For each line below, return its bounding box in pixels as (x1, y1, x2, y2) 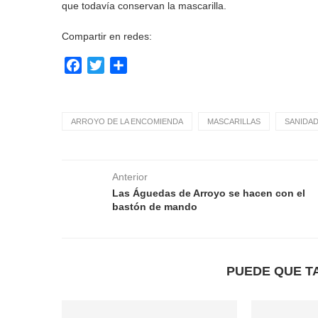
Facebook (82, 59, 132, 71)
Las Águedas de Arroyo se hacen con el (112, 187, 305, 199)
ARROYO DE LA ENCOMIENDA (71, 117, 183, 126)
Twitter (104, 59, 138, 71)
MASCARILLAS (207, 117, 261, 126)
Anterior (112, 171, 148, 182)
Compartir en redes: (62, 31, 152, 42)
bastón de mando (112, 201, 197, 212)
